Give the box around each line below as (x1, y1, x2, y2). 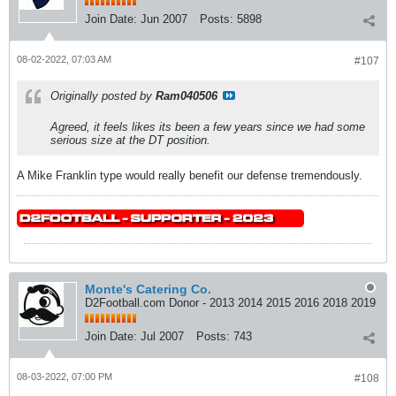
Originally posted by (50, 88, 156, 103)
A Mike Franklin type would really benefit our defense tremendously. (17, 168, 362, 182)
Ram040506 (156, 88, 217, 103)
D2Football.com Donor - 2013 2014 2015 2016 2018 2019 (85, 295, 376, 309)
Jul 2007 (141, 329, 184, 343)
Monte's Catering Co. (85, 281, 211, 296)
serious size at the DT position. (50, 133, 210, 147)
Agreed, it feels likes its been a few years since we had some (50, 119, 365, 133)
